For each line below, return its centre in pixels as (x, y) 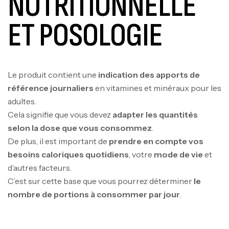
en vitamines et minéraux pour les (157, 88)
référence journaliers (51, 88)
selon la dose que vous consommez (80, 128)
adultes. (22, 101)
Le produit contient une (53, 75)
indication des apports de (149, 75)
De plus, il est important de (58, 141)
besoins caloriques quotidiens (68, 155)
